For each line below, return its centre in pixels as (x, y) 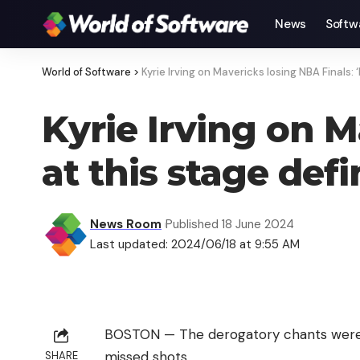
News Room (126, 224)
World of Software (86, 72)
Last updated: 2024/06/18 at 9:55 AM (195, 244)
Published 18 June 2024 (229, 224)
